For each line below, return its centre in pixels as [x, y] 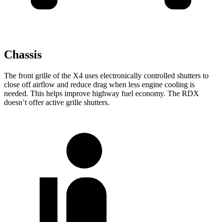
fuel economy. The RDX [160, 94]
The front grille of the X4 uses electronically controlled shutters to [106, 76]
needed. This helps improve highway [63, 94]
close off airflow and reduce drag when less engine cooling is [99, 85]
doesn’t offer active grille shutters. [57, 103]
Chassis [23, 55]
